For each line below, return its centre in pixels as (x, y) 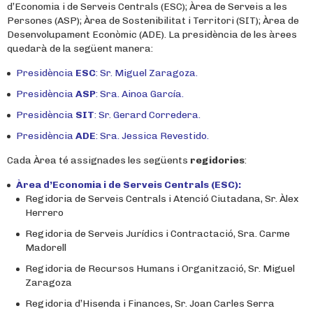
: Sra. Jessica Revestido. (152, 136)
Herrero (44, 213)
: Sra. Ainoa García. (140, 94)
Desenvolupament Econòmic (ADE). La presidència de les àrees (152, 35)
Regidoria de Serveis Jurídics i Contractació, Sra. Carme (158, 234)
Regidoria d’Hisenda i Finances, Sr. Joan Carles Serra (150, 304)
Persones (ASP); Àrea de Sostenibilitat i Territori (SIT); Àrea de (153, 21)
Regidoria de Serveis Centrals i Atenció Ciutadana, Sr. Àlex (162, 199)
